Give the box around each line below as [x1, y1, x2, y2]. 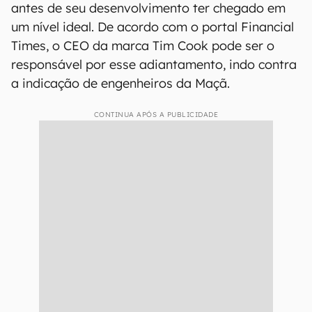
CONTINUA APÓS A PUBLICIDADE [93, 110, 219, 119]
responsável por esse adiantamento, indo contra [11, 56, 297, 72]
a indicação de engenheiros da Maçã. [11, 75, 230, 91]
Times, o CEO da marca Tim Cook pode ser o [11, 38, 274, 54]
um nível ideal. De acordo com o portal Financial [11, 19, 294, 35]
